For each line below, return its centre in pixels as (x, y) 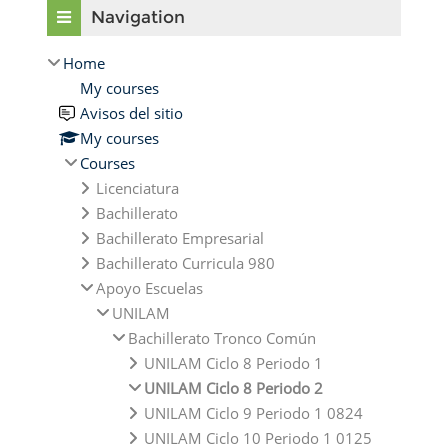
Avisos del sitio (131, 112)
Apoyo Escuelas (149, 287)
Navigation (138, 16)
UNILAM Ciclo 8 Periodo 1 (233, 362)
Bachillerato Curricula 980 (185, 262)
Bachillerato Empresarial (180, 237)
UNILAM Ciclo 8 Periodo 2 (233, 387)
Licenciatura (137, 187)
